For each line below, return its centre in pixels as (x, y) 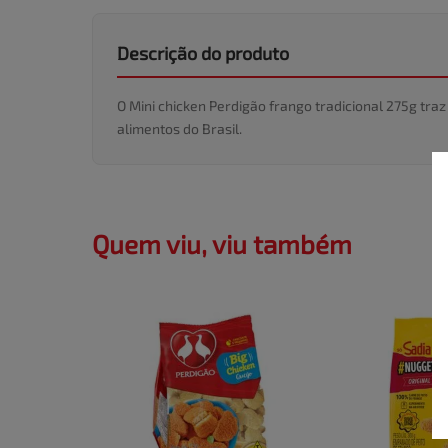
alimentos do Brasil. (179, 128)
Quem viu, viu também (222, 243)
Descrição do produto (203, 53)
